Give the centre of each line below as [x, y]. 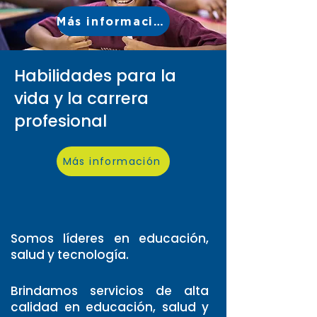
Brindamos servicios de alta [110, 291]
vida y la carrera [81, 98]
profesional [60, 121]
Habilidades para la [95, 76]
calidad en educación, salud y [110, 307]
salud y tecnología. [70, 255]
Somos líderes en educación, [110, 238]
